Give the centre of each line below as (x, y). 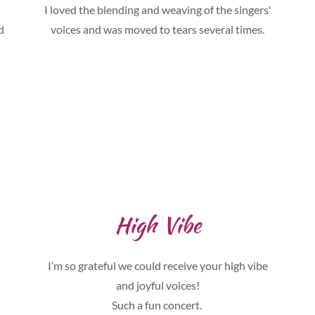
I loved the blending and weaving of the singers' (157, 9)
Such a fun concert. (157, 305)
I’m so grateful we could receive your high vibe (157, 265)
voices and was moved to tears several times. (157, 29)
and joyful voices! (157, 285)
